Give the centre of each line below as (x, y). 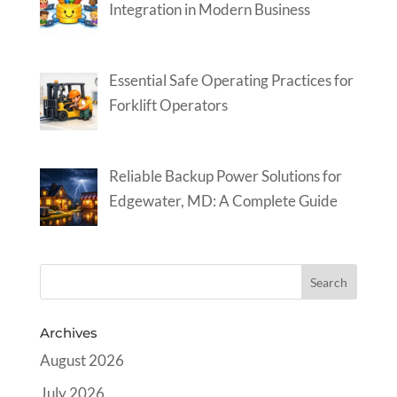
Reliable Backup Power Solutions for (225, 176)
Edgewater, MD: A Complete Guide (223, 201)
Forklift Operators (168, 105)
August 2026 (82, 361)
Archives (68, 333)
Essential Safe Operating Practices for (231, 80)
